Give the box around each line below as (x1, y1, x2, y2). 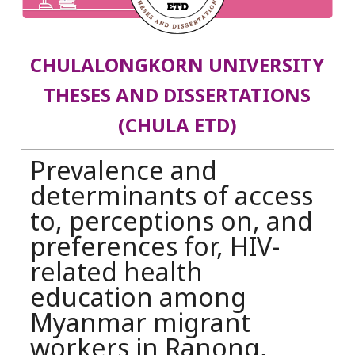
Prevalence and (29, 152, 217, 191)
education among (29, 279, 246, 318)
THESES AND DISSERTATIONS (44, 82, 311, 112)
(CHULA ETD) (117, 113, 237, 142)
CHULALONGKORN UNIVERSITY (30, 52, 325, 82)
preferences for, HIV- (29, 228, 280, 267)
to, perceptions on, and (29, 203, 313, 242)
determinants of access (29, 177, 313, 216)
